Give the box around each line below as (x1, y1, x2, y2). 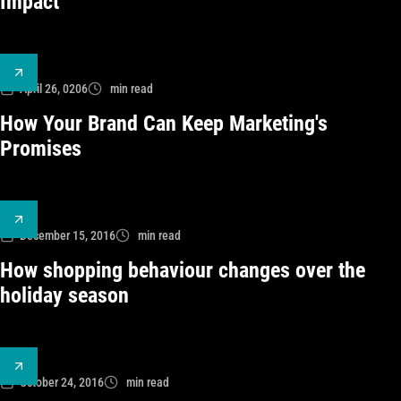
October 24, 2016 (20, 375, 104, 389)
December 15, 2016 (20, 228, 115, 243)
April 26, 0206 (20, 81, 88, 96)
